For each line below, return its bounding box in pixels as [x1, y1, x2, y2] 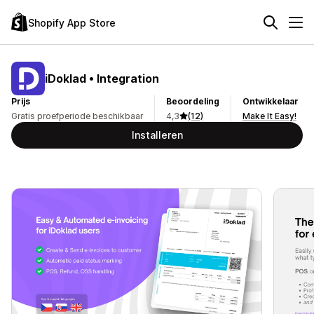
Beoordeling [166, 96, 219, 107]
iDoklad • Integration [45, 71, 159, 86]
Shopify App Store [28, 16, 116, 29]
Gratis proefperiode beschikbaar [11, 111, 143, 121]
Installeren [131, 129, 183, 141]
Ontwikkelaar [243, 96, 299, 107]
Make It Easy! [243, 111, 296, 121]
